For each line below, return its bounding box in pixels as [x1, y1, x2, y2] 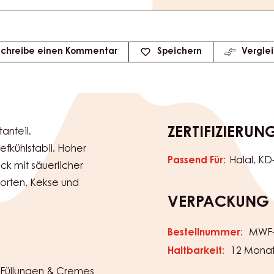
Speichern [157, 48, 202, 57]
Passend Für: [168, 156, 226, 166]
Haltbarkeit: [168, 246, 224, 257]
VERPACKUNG [168, 196, 269, 212]
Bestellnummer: [168, 228, 243, 239]
